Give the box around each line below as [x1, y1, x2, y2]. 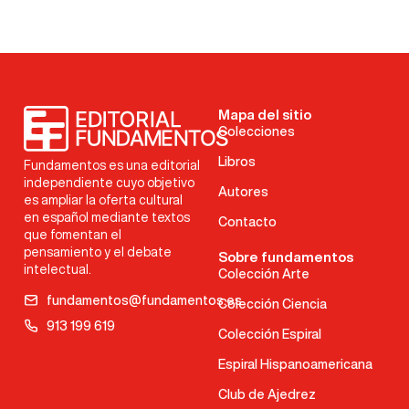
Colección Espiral [218, 328, 322, 341]
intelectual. [24, 263, 91, 277]
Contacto [218, 215, 278, 229]
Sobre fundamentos [218, 250, 354, 265]
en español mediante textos [24, 211, 190, 225]
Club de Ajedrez [218, 388, 317, 402]
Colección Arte [218, 267, 310, 281]
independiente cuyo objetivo [24, 176, 194, 190]
